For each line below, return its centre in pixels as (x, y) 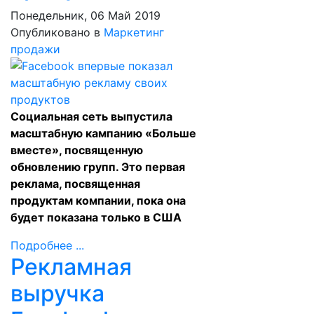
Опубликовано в (55, 32)
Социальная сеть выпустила (91, 116)
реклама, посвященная (75, 184)
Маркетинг (134, 32)
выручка (57, 293)
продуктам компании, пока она (98, 200)
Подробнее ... (47, 245)
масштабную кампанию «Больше (103, 133)
